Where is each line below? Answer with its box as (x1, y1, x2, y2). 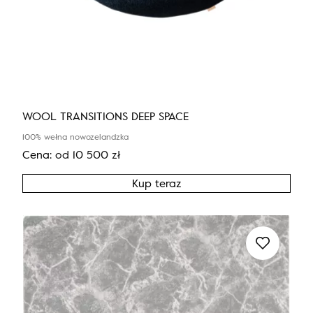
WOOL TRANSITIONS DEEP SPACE (22, 107, 189, 124)
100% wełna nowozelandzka (22, 129, 129, 143)
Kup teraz (131, 174, 182, 191)
